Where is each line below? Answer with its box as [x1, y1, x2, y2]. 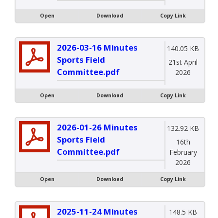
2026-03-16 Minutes [57, 42, 138, 54]
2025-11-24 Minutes [57, 205, 138, 217]
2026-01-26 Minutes [57, 122, 138, 133]
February [169, 147, 197, 157]
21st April [168, 57, 198, 67]
